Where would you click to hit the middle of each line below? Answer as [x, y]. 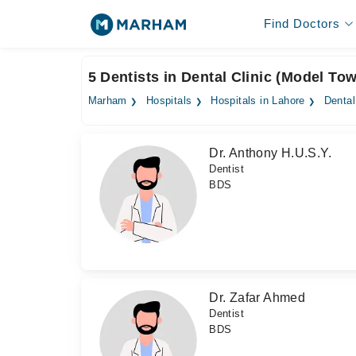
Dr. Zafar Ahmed [257, 298]
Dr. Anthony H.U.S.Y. [271, 153]
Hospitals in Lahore [258, 101]
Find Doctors [302, 23]
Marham [107, 101]
